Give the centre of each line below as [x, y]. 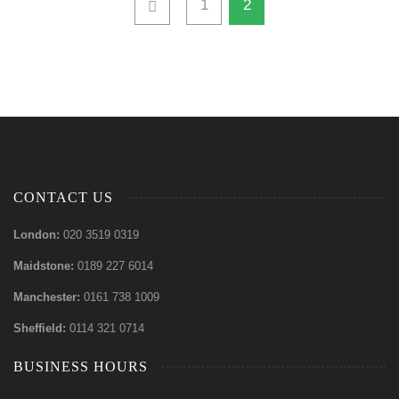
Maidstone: [45, 266]
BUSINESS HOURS [81, 366]
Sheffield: [41, 328]
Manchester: [49, 297]
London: [38, 235]
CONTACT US [63, 197]
